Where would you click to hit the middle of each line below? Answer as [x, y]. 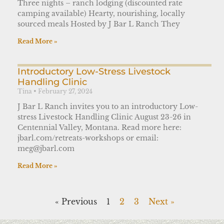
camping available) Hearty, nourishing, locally [101, 13]
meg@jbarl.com [46, 148]
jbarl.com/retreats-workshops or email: [88, 138]
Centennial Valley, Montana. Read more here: [99, 127]
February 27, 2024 [65, 91]
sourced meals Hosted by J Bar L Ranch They [99, 24]
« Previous [76, 201]
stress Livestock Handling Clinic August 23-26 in [104, 117]
